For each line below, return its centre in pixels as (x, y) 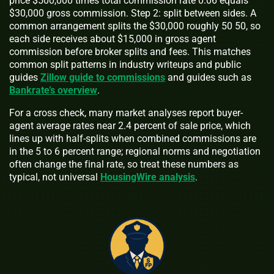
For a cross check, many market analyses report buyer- (126, 113)
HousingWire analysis (148, 177)
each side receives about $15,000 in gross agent (113, 39)
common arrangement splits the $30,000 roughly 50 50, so (135, 26)
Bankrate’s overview (53, 90)
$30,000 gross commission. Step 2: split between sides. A (133, 13)
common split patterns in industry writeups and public (125, 64)
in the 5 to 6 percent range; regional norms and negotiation (135, 151)
